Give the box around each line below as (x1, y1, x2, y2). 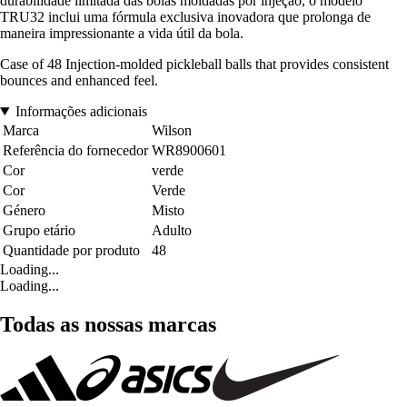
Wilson (152, 122, 192, 138)
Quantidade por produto (3, 242, 140, 258)
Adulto (152, 222, 192, 238)
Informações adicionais (15, 103, 147, 119)
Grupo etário (3, 222, 75, 238)
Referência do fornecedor (3, 142, 148, 158)
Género (3, 202, 45, 218)
